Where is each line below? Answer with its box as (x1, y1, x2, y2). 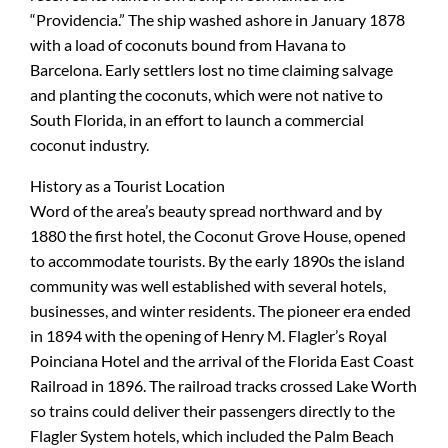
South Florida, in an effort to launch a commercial (30, 110, 364, 129)
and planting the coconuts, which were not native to (30, 85, 383, 104)
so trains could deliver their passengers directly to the (30, 401, 395, 420)
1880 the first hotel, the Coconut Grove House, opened (30, 226, 406, 245)
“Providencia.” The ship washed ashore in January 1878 (30, 10, 405, 29)
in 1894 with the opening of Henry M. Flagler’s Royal (30, 326, 387, 345)
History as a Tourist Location (30, 176, 225, 195)
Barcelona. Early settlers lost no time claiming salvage (30, 60, 393, 79)
